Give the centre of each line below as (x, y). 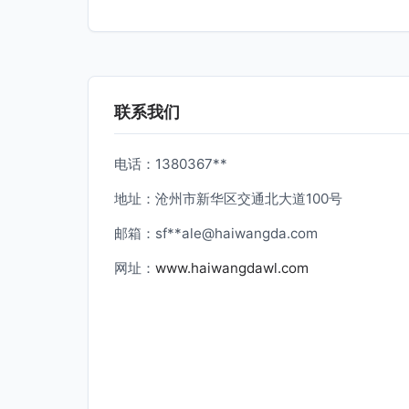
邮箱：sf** (148, 233)
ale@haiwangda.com (250, 233)
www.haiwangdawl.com (232, 268)
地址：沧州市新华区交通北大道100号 (228, 199)
